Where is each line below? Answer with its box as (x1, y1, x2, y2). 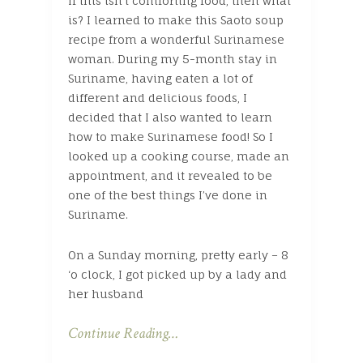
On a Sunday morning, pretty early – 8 (68, 247, 288, 262)
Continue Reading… (68, 322, 178, 344)
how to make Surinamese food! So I (68, 129, 273, 143)
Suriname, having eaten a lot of (68, 70, 253, 85)
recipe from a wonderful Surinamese (68, 32, 284, 46)
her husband (68, 286, 143, 301)
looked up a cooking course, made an (68, 148, 289, 163)
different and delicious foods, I (68, 90, 247, 105)
